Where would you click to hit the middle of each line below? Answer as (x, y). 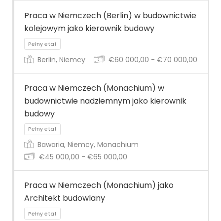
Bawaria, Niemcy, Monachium (87, 145)
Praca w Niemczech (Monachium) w (94, 88)
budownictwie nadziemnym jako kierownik (105, 101)
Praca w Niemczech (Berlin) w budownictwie (110, 16)
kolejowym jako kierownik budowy (89, 29)
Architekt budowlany (65, 198)
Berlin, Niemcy (60, 59)
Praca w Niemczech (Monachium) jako (99, 185)
